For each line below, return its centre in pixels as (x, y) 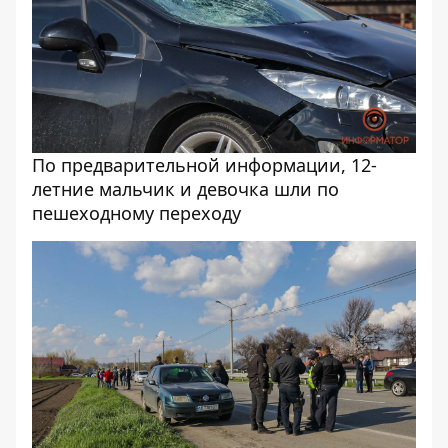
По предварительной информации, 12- (204, 165)
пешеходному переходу (136, 213)
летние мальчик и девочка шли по (185, 189)
